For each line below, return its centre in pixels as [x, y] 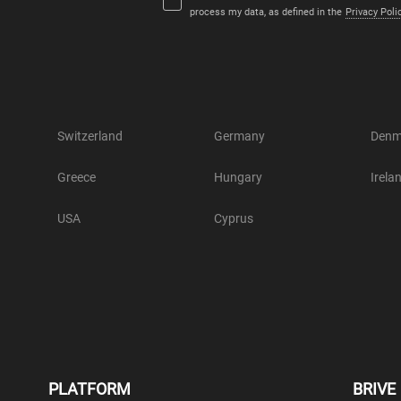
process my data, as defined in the [266, 13]
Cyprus [233, 219]
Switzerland [90, 137]
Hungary [238, 178]
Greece [76, 178]
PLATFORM [89, 389]
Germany [239, 137]
